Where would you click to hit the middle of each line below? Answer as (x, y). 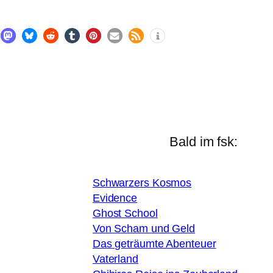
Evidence (115, 198)
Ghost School (125, 213)
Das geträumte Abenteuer (154, 244)
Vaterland (115, 259)
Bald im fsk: (204, 142)
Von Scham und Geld (144, 229)
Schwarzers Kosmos (142, 183)
